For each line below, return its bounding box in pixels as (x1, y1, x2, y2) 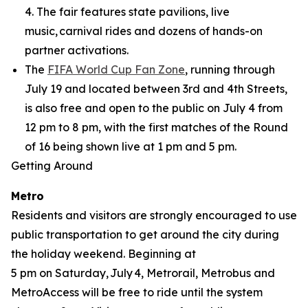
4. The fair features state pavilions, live (25, 5, 230, 19)
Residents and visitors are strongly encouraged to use (11, 208, 297, 222)
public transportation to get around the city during (11, 228, 279, 241)
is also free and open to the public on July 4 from (25, 101, 283, 115)
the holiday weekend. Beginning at (11, 247, 196, 261)
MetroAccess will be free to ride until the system (11, 285, 263, 299)
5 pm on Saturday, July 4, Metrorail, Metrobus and (11, 266, 275, 280)
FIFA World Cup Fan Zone (47, 63, 185, 76)
